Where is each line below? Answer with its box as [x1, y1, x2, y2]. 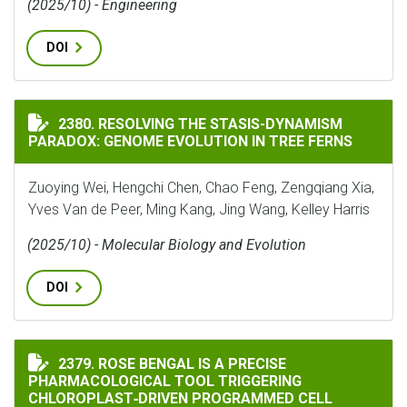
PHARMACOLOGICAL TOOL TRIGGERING [28, 372, 302, 390]
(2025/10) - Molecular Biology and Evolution [27, 236, 306, 253]
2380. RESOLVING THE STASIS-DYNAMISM [58, 115, 342, 133]
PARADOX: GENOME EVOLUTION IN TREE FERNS [28, 133, 352, 150]
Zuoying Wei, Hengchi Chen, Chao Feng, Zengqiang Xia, [28, 179, 374, 196]
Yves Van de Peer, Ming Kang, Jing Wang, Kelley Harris [28, 201, 370, 218]
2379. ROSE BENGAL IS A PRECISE [58, 355, 286, 372]
